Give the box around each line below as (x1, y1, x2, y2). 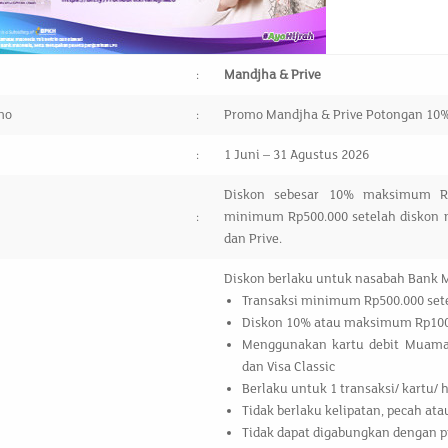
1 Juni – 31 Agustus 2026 (224, 147, 369, 163)
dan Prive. (224, 231, 282, 247)
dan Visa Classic (241, 359, 335, 375)
